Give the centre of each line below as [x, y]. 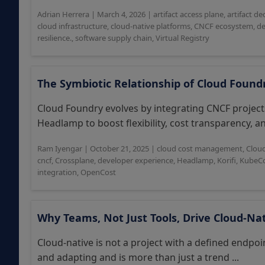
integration [57, 172]
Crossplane [75, 160]
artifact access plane [188, 14]
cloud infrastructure [72, 26]
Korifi [227, 160]
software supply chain [114, 38]
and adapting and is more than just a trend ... [138, 257]
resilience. [54, 38]
